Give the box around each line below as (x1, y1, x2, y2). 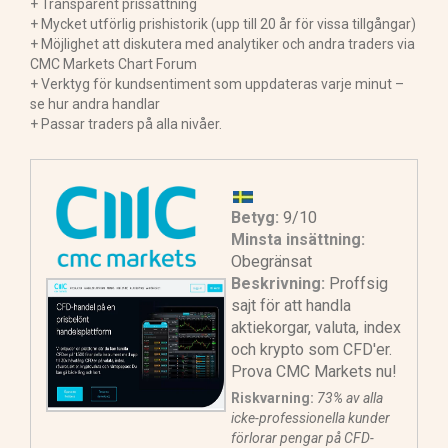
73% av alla (317, 390, 383, 407)
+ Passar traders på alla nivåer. (30, 116, 222, 133)
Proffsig (325, 274, 388, 294)
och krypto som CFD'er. (231, 340, 392, 360)
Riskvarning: (231, 390, 314, 407)
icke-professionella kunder (231, 410, 390, 427)
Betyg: (231, 208, 279, 228)
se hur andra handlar (30, 96, 160, 113)
